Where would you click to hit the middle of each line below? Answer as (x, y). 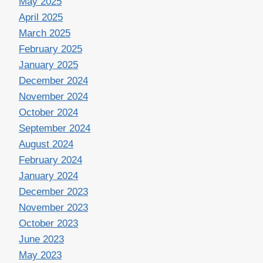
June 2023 (41, 240)
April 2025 (41, 18)
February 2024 (50, 160)
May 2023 (40, 255)
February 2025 (50, 49)
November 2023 (53, 208)
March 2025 (45, 33)
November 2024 (53, 97)
